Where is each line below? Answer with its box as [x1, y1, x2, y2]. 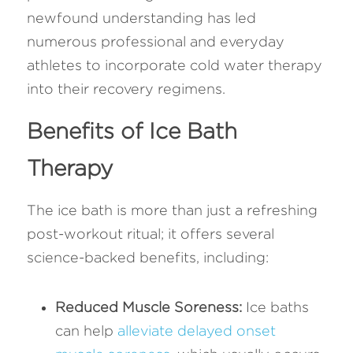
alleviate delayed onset [117, 323, 276, 338]
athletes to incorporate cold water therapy [27, 58, 322, 72]
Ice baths [242, 299, 309, 314]
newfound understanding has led [27, 10, 256, 25]
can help [55, 323, 117, 338]
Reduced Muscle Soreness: [55, 299, 242, 314]
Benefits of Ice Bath [27, 119, 237, 143]
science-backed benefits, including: [27, 250, 269, 265]
